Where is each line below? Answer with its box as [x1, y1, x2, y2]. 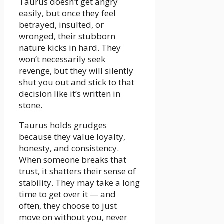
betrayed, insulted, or [19, 18, 104, 30]
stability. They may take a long [19, 176, 140, 188]
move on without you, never [19, 211, 127, 223]
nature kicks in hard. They [19, 41, 121, 53]
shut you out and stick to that [19, 76, 134, 88]
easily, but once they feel [19, 7, 116, 19]
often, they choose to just [19, 199, 117, 211]
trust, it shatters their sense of [19, 165, 136, 177]
